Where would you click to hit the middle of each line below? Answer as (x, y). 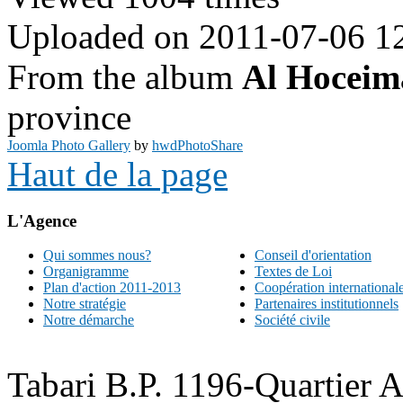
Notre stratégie (85, 304)
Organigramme (86, 272)
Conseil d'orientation (313, 255)
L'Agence (42, 220)
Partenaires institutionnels (326, 304)
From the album (125, 76)
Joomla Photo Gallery (69, 145)
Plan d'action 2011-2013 (112, 288)
